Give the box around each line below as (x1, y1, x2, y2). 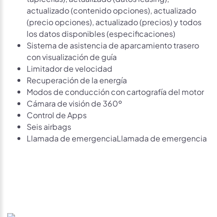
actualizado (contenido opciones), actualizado (27, 4, 196, 15)
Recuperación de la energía (27, 74, 127, 85)
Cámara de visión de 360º (27, 97, 122, 108)
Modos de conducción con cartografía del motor (27, 85, 204, 97)
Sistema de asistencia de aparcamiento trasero (27, 39, 199, 50)
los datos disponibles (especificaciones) (27, 27, 175, 39)
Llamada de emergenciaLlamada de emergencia (27, 132, 207, 143)
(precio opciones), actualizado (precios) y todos (27, 15, 201, 27)
